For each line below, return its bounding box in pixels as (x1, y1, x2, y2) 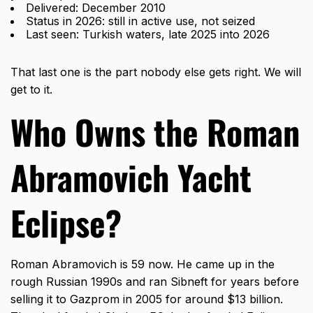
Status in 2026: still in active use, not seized (26, 14, 255, 29)
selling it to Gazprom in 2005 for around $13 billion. (10, 292, 283, 307)
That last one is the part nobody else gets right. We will (10, 65, 301, 80)
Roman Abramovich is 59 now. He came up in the (10, 257, 275, 272)
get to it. (10, 82, 52, 97)
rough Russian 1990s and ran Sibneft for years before (10, 275, 299, 289)
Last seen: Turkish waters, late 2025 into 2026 (26, 27, 270, 42)
